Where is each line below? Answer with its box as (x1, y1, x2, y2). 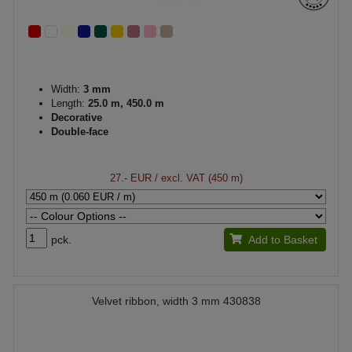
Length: (51, 97, 88, 109)
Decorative (51, 112, 102, 123)
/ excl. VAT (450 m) (151, 172, 243, 184)
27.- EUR (109, 172, 152, 184)
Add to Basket (247, 233, 317, 246)
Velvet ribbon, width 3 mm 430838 (91, 295, 261, 307)
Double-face (51, 126, 108, 137)
